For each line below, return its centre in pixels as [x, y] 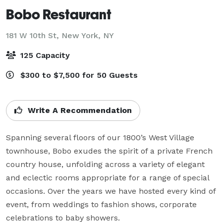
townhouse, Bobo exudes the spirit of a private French [109, 151]
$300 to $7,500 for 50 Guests [78, 75]
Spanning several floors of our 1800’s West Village [100, 137]
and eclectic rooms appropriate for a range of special [108, 177]
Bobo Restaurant [59, 14]
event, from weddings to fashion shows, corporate [101, 204]
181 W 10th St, [34, 35]
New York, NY [88, 35]
